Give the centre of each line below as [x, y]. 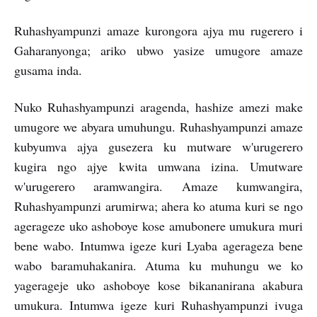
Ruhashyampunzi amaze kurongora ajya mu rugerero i [158, 30]
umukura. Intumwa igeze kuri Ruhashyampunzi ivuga [158, 305]
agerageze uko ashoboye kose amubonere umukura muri [158, 226]
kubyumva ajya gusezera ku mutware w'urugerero [158, 146]
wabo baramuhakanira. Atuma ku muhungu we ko [158, 265]
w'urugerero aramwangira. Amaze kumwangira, [158, 186]
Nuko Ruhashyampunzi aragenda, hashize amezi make [158, 107]
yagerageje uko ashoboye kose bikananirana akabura [158, 285]
